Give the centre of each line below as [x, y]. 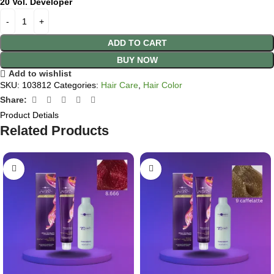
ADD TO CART [137, 43]
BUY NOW [137, 60]
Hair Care [120, 85]
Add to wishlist [40, 74]
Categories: [76, 85]
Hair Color [163, 85]
